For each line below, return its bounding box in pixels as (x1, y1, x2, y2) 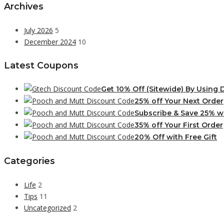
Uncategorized (24, 202, 71, 212)
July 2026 (24, 25, 53, 35)
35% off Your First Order (134, 120, 223, 130)
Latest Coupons (4, 59, 78, 70)
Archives (4, 1, 43, 12)
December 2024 (24, 37, 76, 46)
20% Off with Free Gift (134, 132, 217, 142)
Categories (4, 155, 55, 166)
